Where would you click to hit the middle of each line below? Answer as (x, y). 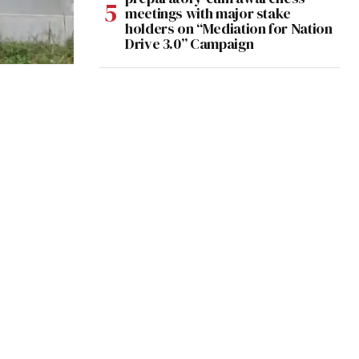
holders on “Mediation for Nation (229, 29)
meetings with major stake (208, 14)
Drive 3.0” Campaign (190, 44)
